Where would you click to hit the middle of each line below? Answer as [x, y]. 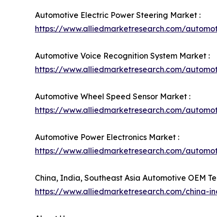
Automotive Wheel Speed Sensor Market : [113, 96]
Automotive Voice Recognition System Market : [122, 55]
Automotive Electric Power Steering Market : [118, 15]
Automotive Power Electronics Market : [107, 137]
